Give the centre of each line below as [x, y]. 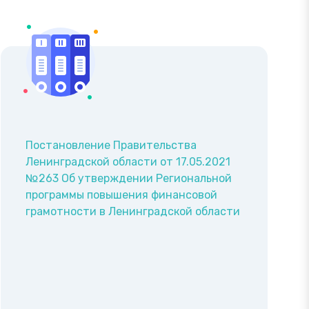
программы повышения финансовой [122, 195]
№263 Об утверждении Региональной [129, 179]
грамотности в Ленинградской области [133, 212]
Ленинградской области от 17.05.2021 [128, 162]
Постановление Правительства [111, 146]
